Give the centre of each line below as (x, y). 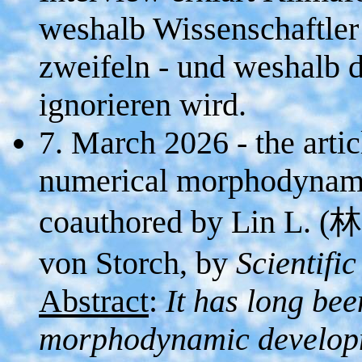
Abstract (94, 301)
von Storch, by (137, 263)
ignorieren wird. (143, 105)
